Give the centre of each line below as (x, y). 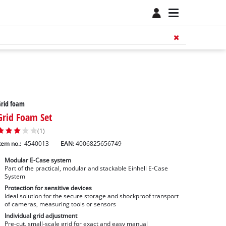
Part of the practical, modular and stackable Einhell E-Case (86, 168)
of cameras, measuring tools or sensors (60, 204)
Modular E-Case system (38, 160)
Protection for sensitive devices (48, 188)
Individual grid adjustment (41, 215)
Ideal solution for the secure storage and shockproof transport (91, 196)
